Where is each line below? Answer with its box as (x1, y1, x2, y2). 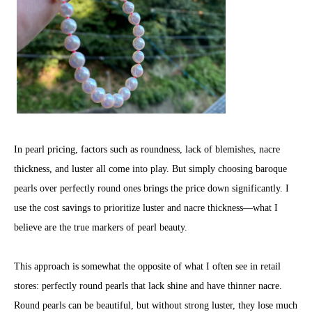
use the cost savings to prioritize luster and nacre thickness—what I (14, 203, 278, 213)
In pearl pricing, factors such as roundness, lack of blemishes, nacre (14, 144, 280, 155)
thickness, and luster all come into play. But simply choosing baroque (14, 164, 287, 174)
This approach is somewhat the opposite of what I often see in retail (14, 261, 281, 272)
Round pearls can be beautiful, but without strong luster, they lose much (14, 300, 297, 311)
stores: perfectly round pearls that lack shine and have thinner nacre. (14, 281, 282, 291)
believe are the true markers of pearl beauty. (14, 222, 187, 233)
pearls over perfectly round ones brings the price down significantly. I (14, 183, 289, 194)
